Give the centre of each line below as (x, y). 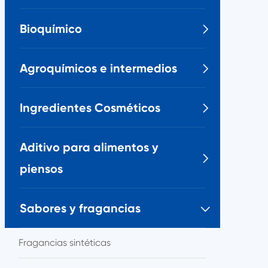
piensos (41, 169)
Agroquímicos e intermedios (98, 68)
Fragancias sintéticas (65, 243)
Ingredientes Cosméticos (90, 108)
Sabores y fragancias (80, 208)
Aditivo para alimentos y (89, 147)
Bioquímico (51, 29)
